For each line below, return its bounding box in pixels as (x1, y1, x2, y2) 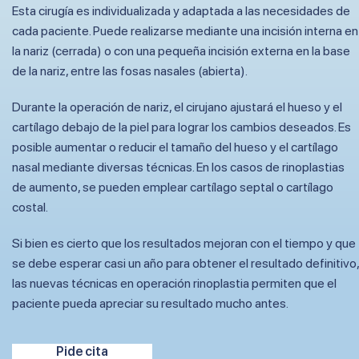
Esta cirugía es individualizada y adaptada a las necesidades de (12, 3, 350, 19)
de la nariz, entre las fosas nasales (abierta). (12, 63, 248, 79)
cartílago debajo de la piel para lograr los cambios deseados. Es (12, 119, 351, 135)
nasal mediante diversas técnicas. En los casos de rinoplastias (12, 159, 345, 175)
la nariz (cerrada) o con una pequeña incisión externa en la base (12, 43, 350, 59)
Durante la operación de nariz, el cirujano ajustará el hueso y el (12, 99, 342, 115)
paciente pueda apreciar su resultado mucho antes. (12, 296, 288, 312)
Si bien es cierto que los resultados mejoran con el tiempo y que (12, 236, 356, 252)
